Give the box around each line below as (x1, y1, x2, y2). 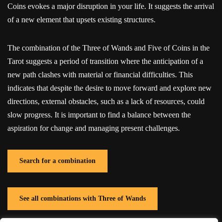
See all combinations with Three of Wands (19, 194, 146, 202)
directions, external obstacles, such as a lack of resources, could (7, 97, 205, 106)
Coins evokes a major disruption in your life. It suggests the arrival (7, 1, 214, 10)
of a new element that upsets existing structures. (7, 15, 156, 24)
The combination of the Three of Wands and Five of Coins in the (7, 43, 210, 52)
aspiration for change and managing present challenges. (7, 123, 180, 132)
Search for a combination (19, 157, 96, 165)
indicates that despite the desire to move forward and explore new (7, 83, 212, 92)
